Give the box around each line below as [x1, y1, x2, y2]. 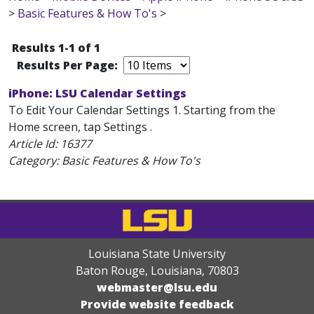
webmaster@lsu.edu [97, 280, 217, 295]
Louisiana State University [88, 246, 226, 261]
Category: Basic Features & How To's [8, 153, 200, 168]
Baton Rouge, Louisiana [75, 263, 202, 278]
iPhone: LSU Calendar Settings [8, 86, 186, 101]
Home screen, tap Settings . [8, 119, 152, 135]
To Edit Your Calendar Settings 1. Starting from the [8, 102, 275, 118]
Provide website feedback [80, 296, 234, 312]
